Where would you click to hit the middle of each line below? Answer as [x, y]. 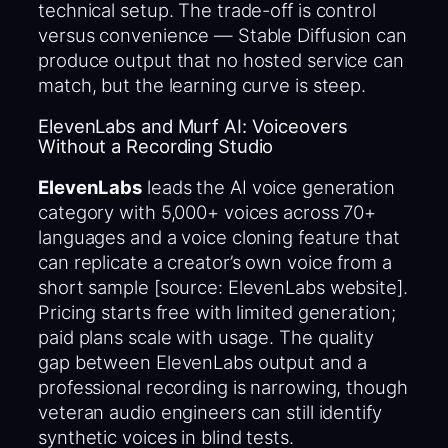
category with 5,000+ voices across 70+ [207, 211]
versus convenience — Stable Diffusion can [222, 34]
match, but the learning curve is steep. [202, 84]
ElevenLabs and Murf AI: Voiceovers [193, 126]
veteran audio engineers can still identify [210, 411]
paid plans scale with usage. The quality [206, 336]
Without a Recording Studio [156, 146]
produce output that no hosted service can [221, 59]
